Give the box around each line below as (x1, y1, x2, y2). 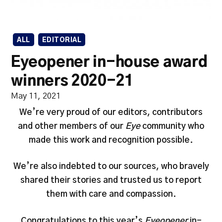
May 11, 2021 (11, 92, 61, 101)
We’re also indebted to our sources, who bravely (13, 162, 209, 171)
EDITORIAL (42, 37, 82, 44)
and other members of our (18, 121, 125, 130)
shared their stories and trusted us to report (20, 176, 202, 185)
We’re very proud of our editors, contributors (19, 108, 203, 116)
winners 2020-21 (11, 74, 133, 89)
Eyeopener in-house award (11, 55, 208, 70)
